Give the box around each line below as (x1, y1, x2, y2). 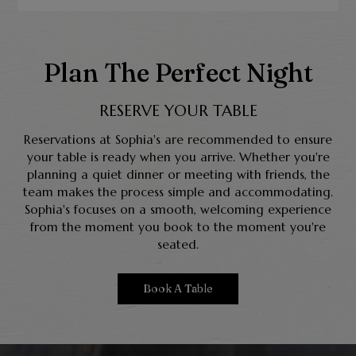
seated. (157, 236, 199, 252)
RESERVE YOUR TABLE (99, 100, 257, 120)
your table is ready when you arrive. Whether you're (26, 149, 330, 164)
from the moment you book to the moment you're (30, 219, 326, 234)
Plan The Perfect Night (43, 56, 313, 88)
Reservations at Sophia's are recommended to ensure (24, 131, 332, 147)
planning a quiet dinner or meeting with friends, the (26, 166, 330, 182)
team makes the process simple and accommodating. (23, 184, 333, 199)
